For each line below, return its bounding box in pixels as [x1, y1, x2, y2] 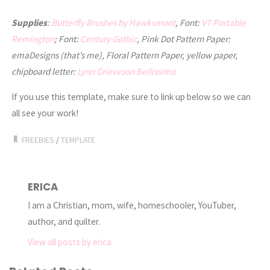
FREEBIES [22, 134, 55, 146]
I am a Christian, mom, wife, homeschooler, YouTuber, [27, 199, 236, 211]
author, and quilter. [27, 215, 100, 227]
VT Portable [201, 16, 246, 28]
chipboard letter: [11, 65, 78, 77]
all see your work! [11, 107, 79, 119]
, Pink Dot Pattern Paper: [137, 33, 231, 45]
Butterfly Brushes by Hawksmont [51, 16, 176, 28]
